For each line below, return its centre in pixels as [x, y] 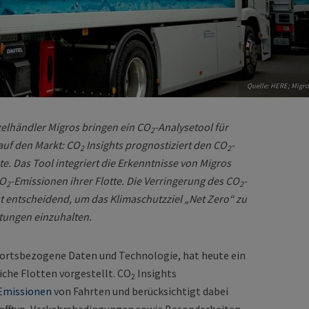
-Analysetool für [191, 127]
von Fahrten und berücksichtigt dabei [140, 291]
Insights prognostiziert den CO [156, 145]
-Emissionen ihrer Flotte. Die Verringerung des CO [125, 181]
